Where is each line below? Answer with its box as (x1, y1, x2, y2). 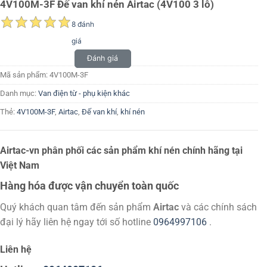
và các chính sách (179, 201, 257, 213)
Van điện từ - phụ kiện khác (38, 89, 130, 98)
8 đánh (72, 19, 94, 29)
